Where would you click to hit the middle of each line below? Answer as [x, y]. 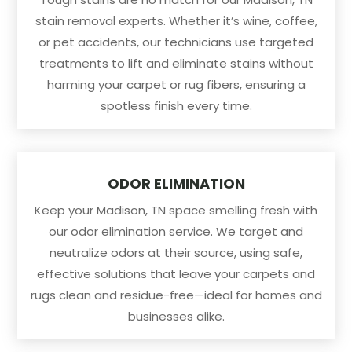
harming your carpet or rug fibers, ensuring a [176, 84]
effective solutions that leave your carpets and [176, 273]
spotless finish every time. [176, 105]
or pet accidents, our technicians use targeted [176, 42]
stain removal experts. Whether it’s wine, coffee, [176, 20]
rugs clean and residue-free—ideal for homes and [176, 295]
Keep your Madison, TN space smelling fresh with [176, 210]
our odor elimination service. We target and [176, 231]
